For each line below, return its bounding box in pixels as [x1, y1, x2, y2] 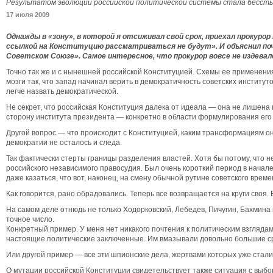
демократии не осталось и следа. [6, 138, 122, 147]
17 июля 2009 [6, 11, 49, 18]
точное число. [6, 215, 56, 224]
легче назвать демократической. [6, 87, 118, 96]
